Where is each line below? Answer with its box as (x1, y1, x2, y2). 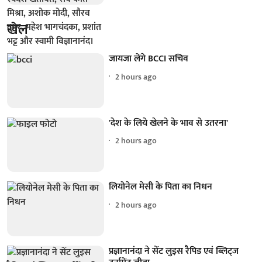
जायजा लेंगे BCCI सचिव (109, 51, 189, 67)
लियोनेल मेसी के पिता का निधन (109, 179, 213, 195)
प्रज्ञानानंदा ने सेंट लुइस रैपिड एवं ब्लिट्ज (109, 243, 239, 260)
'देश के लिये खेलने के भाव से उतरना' (109, 115, 229, 131)
